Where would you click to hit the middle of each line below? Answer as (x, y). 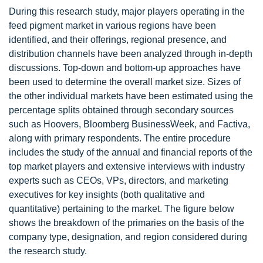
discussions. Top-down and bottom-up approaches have (125, 68)
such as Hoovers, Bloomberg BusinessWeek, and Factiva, (129, 124)
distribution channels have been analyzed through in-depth (131, 53)
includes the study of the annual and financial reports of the (131, 152)
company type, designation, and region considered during (128, 237)
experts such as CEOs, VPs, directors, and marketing (119, 180)
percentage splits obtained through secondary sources (121, 110)
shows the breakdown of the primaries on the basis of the (127, 222)
